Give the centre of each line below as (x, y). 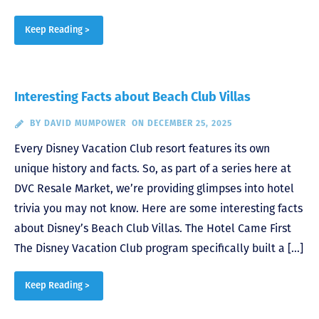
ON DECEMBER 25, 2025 (182, 124)
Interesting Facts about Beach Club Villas (132, 98)
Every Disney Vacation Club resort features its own (142, 149)
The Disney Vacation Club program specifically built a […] (159, 249)
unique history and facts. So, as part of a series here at (153, 169)
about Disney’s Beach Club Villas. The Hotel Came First (154, 229)
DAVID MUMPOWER (85, 124)
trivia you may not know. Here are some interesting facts (158, 209)
